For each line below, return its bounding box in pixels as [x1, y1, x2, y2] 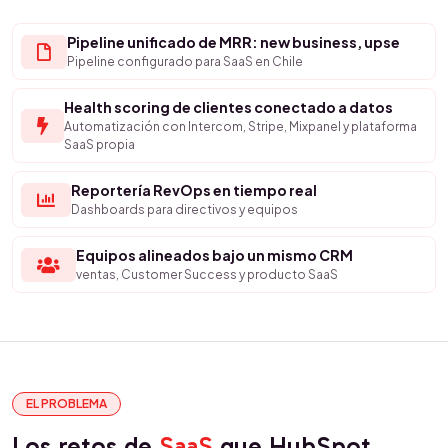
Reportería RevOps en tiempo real [71, 181, 317, 199]
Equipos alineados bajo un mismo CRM [76, 246, 353, 264]
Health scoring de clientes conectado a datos [64, 98, 393, 116]
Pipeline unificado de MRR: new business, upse [67, 33, 400, 51]
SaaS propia [64, 137, 135, 152]
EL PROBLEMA [26, 396, 107, 411]
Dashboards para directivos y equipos [71, 202, 298, 217]
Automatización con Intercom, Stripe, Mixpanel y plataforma [64, 119, 417, 134]
